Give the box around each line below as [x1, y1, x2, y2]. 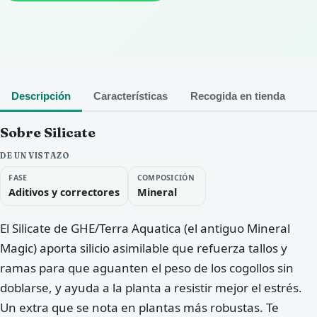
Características [93, 91, 168, 103]
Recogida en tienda [190, 91, 285, 103]
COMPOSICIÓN [137, 172, 195, 183]
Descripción [11, 91, 71, 103]
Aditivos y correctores [8, 185, 120, 199]
